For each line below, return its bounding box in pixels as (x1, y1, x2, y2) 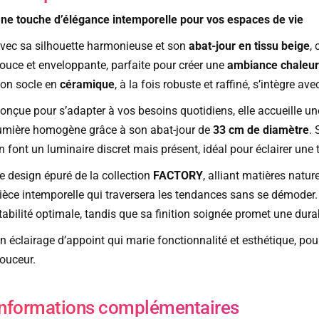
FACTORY (152, 169, 203, 183)
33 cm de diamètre (212, 123, 309, 137)
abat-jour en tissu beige (188, 39, 310, 53)
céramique (59, 78, 115, 92)
